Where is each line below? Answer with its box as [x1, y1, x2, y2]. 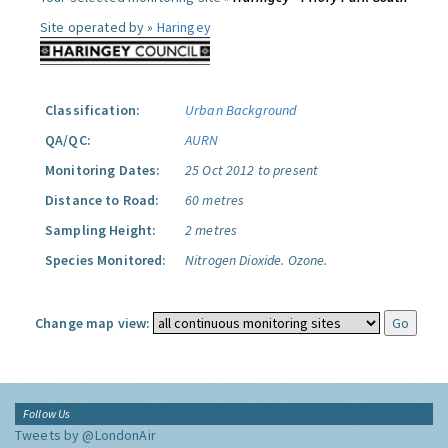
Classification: [45, 101, 141, 119]
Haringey [156, 18, 211, 36]
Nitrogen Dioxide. [185, 251, 285, 269]
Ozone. [287, 251, 328, 269]
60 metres [185, 191, 245, 209]
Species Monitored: [45, 251, 167, 269]
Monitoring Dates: [45, 161, 161, 179]
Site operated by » [40, 18, 157, 36]
